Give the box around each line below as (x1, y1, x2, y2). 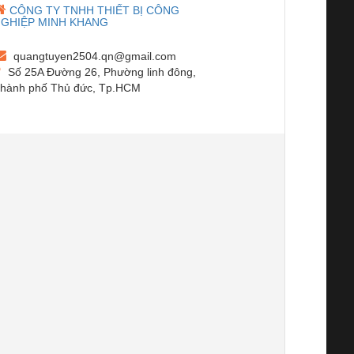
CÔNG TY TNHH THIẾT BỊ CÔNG (9, 3, 180, 17)
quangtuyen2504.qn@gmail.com (10, 49, 177, 62)
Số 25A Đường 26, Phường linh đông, (5, 65, 197, 78)
